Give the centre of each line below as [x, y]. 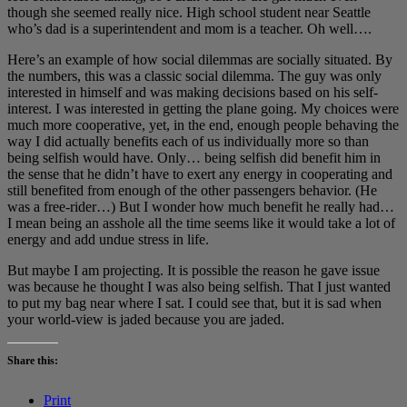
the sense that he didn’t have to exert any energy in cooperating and [200, 174]
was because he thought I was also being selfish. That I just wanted [199, 286]
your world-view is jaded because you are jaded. [146, 319]
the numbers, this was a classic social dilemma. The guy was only [194, 75]
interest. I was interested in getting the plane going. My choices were [203, 108]
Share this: [33, 360]
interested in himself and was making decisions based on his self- [193, 92]
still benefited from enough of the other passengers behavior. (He [192, 190]
